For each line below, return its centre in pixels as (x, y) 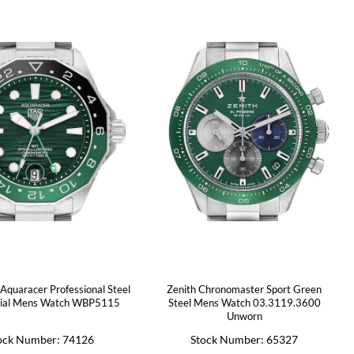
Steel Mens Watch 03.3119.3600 (244, 303)
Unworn (244, 316)
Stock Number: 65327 (245, 339)
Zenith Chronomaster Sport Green (245, 289)
